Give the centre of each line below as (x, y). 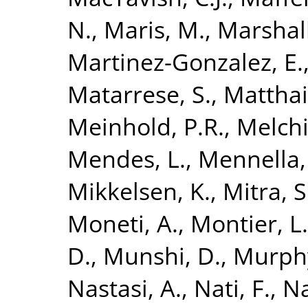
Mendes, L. (126, 158)
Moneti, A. (123, 223)
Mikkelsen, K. (139, 190)
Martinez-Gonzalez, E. (185, 61)
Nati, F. (232, 287)
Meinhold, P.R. (146, 126)
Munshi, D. (162, 255)
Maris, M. (154, 29)
